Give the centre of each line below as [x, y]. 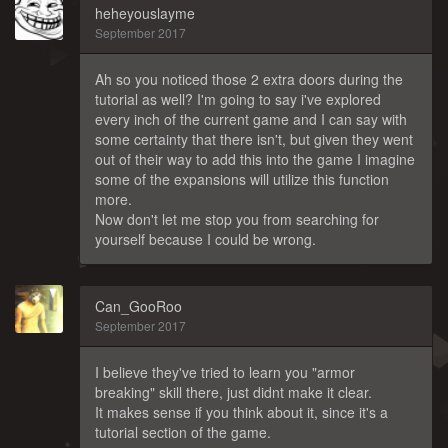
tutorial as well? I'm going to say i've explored [238, 99]
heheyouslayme [145, 13]
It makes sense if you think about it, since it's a [241, 412]
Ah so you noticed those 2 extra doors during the [249, 79]
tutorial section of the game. [183, 432]
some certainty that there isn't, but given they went [254, 139]
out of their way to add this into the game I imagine [255, 159]
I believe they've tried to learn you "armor [225, 372]
